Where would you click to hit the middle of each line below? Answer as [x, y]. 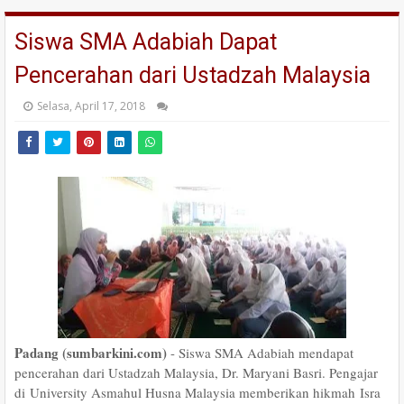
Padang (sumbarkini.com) [91, 353]
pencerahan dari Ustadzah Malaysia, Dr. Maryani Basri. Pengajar [196, 372]
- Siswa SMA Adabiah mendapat [260, 353]
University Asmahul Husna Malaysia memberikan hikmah [195, 392]
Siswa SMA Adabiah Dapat [146, 42]
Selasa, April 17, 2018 [91, 106]
